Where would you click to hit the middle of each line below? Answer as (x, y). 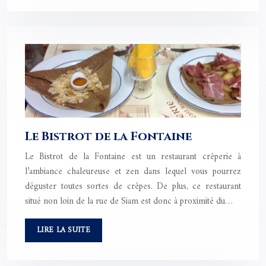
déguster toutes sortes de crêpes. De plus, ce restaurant (133, 187)
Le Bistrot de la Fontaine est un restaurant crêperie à (133, 157)
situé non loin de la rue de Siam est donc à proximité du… (129, 202)
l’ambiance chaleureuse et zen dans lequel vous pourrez (133, 172)
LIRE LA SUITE (64, 230)
